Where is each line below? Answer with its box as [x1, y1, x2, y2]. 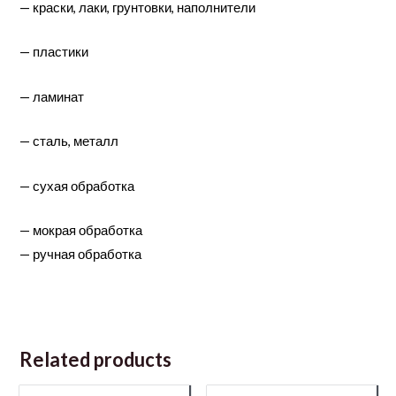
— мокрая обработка [19, 222, 143, 238]
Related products [19, 346, 172, 371]
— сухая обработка [19, 178, 135, 194]
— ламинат [19, 88, 85, 104]
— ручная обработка [19, 246, 142, 262]
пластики [33, 44, 89, 60]
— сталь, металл [19, 133, 119, 149]
